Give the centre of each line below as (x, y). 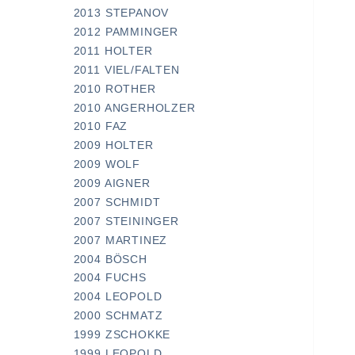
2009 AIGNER (112, 184)
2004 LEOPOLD (118, 297)
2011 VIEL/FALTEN (126, 70)
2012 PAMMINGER (126, 32)
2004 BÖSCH (110, 259)
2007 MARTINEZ (120, 240)
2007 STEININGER (126, 221)
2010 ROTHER (115, 89)
